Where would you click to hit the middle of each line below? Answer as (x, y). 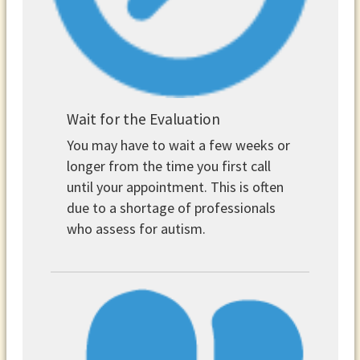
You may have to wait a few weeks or (179, 145)
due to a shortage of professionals (172, 207)
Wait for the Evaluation (144, 119)
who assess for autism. (137, 228)
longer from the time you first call (169, 166)
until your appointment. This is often (176, 186)
